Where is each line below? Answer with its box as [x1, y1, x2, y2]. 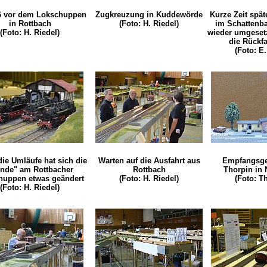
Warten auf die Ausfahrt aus [98, 156, 200, 166]
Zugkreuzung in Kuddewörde [95, 10, 203, 20]
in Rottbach [8, 19, 51, 29]
